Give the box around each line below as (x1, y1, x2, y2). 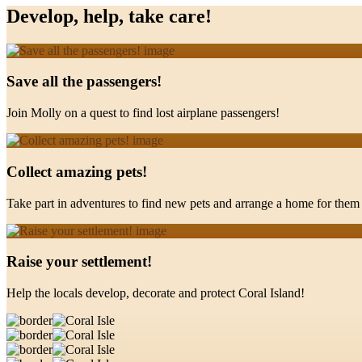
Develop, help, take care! (6, 5, 212, 27)
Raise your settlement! (6, 253, 152, 271)
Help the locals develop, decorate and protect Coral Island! (6, 286, 305, 300)
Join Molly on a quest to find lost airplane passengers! (6, 106, 280, 120)
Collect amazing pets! (6, 162, 147, 180)
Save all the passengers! (6, 73, 162, 90)
